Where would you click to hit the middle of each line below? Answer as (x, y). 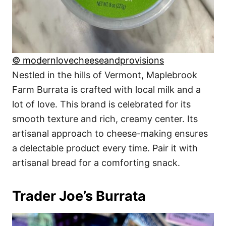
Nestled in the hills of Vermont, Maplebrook (105, 75)
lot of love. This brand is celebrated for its (101, 104)
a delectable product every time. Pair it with (105, 148)
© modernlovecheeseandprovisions (88, 61)
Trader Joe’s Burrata (79, 196)
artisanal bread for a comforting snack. (96, 163)
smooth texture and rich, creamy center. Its (105, 119)
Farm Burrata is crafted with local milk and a (106, 90)
